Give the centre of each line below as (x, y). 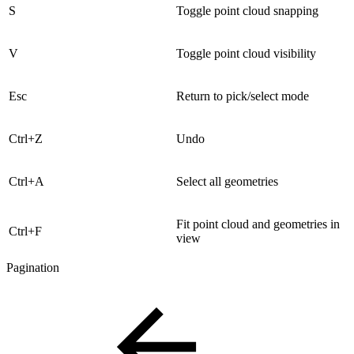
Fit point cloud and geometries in (258, 224)
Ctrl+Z (26, 138)
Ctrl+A (26, 181)
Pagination (33, 267)
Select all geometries (227, 181)
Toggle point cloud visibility (246, 53)
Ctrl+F (25, 231)
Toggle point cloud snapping (247, 10)
